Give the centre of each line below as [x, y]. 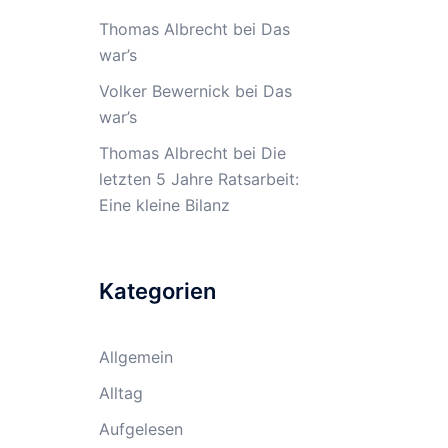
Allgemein [135, 357]
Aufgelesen [140, 429]
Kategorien [157, 291]
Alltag [120, 393]
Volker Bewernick [164, 91]
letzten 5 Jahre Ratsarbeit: [198, 179]
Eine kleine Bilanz [164, 205]
